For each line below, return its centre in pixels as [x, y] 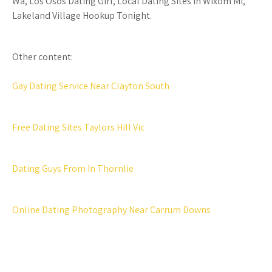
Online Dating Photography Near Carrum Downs [111, 210]
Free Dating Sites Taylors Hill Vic [78, 127]
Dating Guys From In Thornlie [73, 168]
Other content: [42, 57]
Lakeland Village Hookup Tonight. [82, 15]
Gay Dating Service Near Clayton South [91, 86]
